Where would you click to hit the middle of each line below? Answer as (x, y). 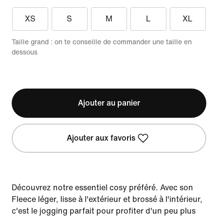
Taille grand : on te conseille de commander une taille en (102, 42)
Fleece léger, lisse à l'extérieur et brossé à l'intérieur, (107, 199)
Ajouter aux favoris (101, 138)
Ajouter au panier (109, 103)
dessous (25, 52)
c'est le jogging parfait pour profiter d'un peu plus (104, 211)
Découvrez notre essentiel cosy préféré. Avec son (102, 188)
